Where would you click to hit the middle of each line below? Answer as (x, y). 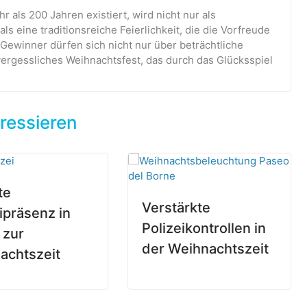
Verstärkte (176, 207)
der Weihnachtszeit (206, 248)
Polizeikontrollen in (204, 228)
